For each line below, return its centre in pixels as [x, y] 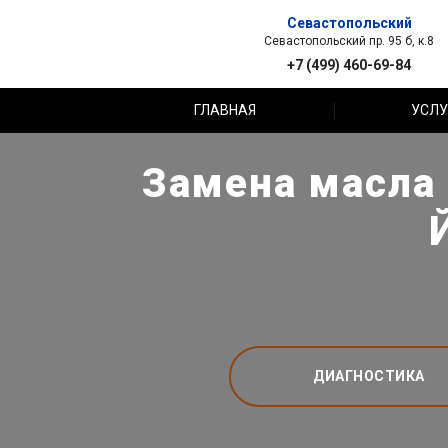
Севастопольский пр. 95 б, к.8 [349, 40]
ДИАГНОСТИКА [369, 375]
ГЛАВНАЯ [225, 110]
